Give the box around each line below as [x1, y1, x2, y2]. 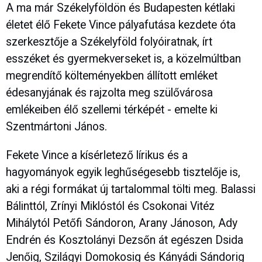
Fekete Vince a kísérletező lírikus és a [6, 148, 188, 162]
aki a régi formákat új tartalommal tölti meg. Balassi [6, 182, 256, 196]
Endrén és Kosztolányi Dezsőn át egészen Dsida [6, 233, 243, 247]
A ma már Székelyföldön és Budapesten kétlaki [6, 1, 235, 15]
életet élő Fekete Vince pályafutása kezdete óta [6, 18, 236, 32]
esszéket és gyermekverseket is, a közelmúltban [6, 52, 241, 66]
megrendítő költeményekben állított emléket [6, 69, 218, 83]
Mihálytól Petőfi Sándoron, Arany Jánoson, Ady [6, 216, 237, 230]
